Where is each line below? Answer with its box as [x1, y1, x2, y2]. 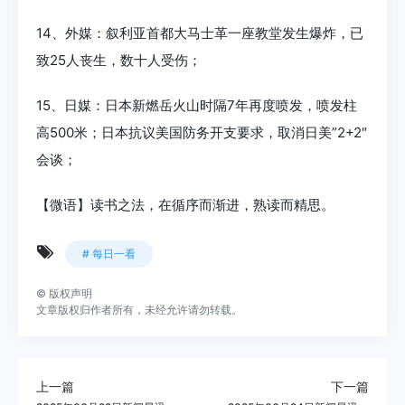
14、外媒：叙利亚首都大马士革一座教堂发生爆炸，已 [36, 24, 363, 42]
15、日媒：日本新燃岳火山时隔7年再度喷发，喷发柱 [36, 96, 357, 114]
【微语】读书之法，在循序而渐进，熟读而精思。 [36, 195, 334, 213]
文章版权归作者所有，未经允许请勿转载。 [36, 302, 242, 316]
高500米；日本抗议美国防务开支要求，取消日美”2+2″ [36, 123, 367, 141]
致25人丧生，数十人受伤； [36, 51, 202, 69]
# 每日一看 [82, 246, 136, 260]
